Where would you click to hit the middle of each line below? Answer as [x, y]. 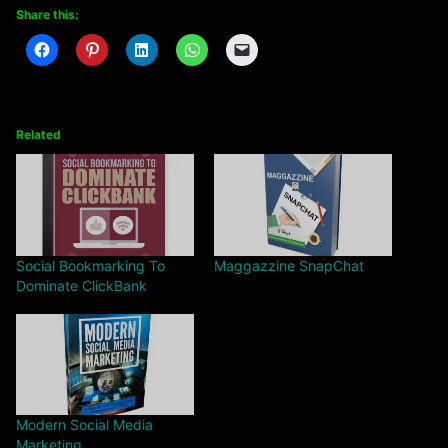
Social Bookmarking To [90, 266]
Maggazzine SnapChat [289, 266]
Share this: [47, 15]
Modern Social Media [84, 425]
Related [38, 135]
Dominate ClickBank [81, 286]
